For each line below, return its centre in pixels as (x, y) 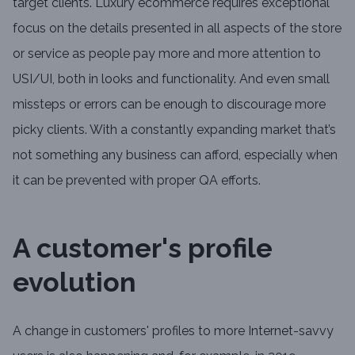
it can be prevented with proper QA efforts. (137, 180)
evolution (74, 282)
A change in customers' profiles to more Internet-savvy (173, 331)
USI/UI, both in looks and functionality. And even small (171, 79)
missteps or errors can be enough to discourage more (169, 104)
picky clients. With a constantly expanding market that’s (174, 130)
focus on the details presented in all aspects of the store (177, 28)
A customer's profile (143, 248)
